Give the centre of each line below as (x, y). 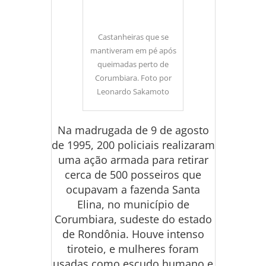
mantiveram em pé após (133, 50)
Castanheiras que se (133, 37)
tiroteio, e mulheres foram (133, 249)
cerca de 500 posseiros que (133, 175)
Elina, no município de (133, 204)
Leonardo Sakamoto (133, 91)
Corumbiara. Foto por (133, 78)
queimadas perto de (133, 64)
